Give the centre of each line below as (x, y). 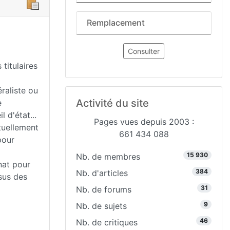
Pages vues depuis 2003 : (144, 122)
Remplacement (116, 23)
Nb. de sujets (101, 206)
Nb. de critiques (107, 222)
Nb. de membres (108, 157)
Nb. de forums (104, 189)
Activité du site (112, 103)
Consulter (144, 51)
